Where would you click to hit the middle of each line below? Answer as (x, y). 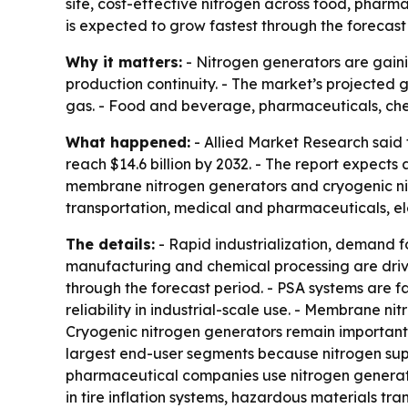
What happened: (128, 143)
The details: (110, 245)
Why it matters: (124, 62)
